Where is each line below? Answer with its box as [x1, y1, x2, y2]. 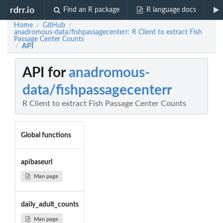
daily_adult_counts [20, 201, 79, 209]
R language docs [146, 6, 196, 13]
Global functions [20, 131, 71, 139]
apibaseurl [20, 158, 52, 166]
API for [22, 66, 69, 80]
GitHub [43, 22, 65, 29]
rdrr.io [10, 5, 35, 14]
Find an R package [63, 6, 120, 13]
